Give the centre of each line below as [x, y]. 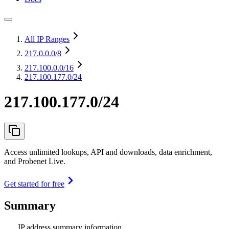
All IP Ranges [47, 39]
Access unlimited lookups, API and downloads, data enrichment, [108, 152]
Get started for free [34, 184]
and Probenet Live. [35, 161]
